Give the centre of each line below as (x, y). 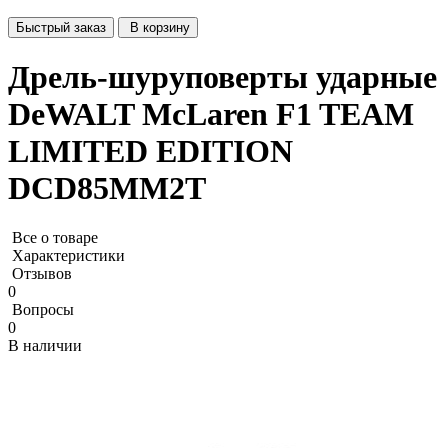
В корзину (160, 27)
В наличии (45, 345)
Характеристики (68, 255)
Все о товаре (55, 237)
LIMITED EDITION (150, 151)
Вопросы (43, 309)
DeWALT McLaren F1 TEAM (211, 114)
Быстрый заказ (61, 27)
